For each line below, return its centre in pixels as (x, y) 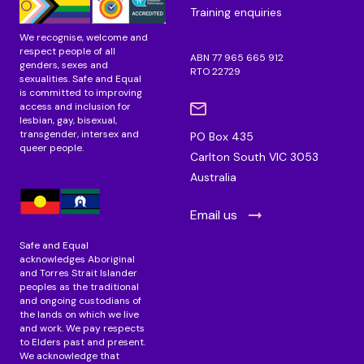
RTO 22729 (215, 71)
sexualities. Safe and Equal (80, 79)
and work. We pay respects (82, 329)
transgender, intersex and (79, 134)
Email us (214, 214)
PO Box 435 (222, 136)
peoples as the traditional (79, 287)
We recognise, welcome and (84, 38)
